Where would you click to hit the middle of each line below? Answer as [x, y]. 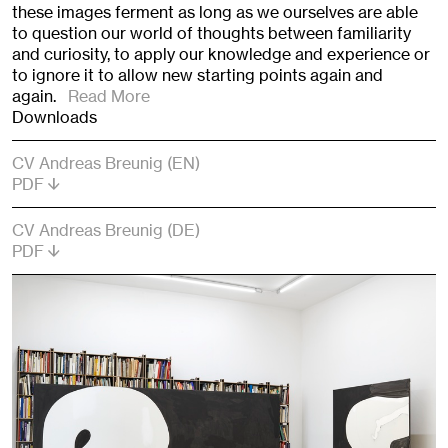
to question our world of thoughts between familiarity [211, 33]
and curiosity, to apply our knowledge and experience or [221, 54]
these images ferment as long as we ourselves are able [215, 12]
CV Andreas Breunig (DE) [106, 230]
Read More [103, 96]
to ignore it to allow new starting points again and [197, 75]
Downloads [54, 117]
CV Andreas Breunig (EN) [106, 163]
